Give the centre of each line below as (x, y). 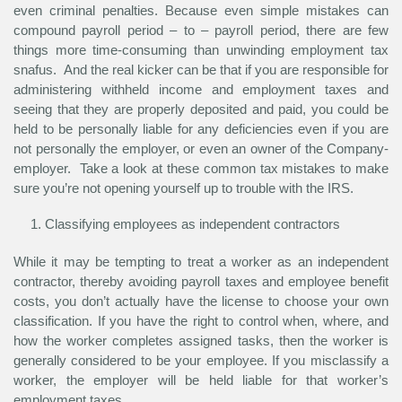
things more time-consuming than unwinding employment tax (201, 50)
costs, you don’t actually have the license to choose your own (201, 301)
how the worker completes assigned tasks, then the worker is (201, 341)
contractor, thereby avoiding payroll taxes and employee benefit (201, 282)
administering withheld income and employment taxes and (201, 90)
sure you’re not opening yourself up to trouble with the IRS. (184, 188)
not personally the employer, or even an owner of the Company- (201, 149)
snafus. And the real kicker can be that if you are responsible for (201, 70)
